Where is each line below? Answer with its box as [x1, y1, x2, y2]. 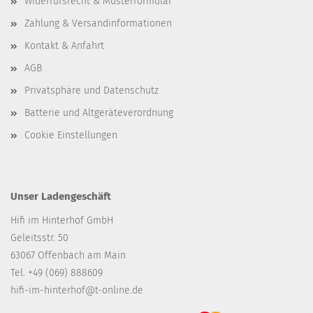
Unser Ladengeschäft [10, 190, 111, 203]
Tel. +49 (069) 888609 [10, 267, 103, 279]
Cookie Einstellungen [24, 129, 117, 142]
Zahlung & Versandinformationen [24, 17, 172, 30]
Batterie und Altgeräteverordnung [24, 107, 173, 119]
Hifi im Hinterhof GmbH [10, 214, 113, 227]
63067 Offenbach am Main [10, 249, 126, 262]
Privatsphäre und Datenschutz [24, 85, 159, 97]
